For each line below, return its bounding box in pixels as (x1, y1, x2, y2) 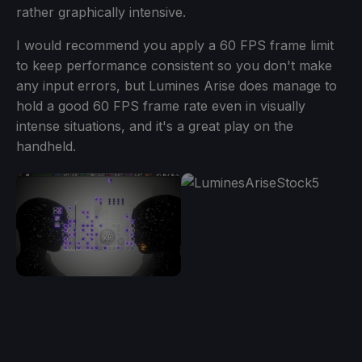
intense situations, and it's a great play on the (16, 118, 293, 135)
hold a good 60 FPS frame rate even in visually (16, 98, 305, 115)
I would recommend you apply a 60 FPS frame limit (16, 37, 334, 54)
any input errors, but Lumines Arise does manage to (16, 78, 337, 95)
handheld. (16, 138, 76, 155)
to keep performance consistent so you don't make (16, 57, 332, 74)
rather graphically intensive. (16, 4, 186, 21)
